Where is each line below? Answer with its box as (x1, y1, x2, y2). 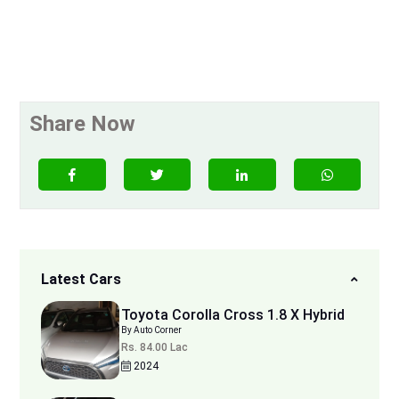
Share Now (29, 111, 135, 137)
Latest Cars (41, 271, 121, 289)
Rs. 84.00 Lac (121, 341, 188, 354)
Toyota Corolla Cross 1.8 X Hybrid (121, 306, 345, 324)
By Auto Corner (134, 325, 182, 336)
